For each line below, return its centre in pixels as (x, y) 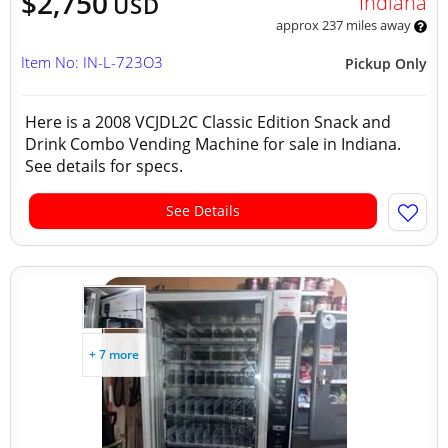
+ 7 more (114, 354)
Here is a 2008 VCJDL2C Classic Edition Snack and (208, 122)
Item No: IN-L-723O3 (92, 62)
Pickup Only (386, 63)
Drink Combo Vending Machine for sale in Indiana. (213, 144)
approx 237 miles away (344, 25)
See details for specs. (108, 166)
